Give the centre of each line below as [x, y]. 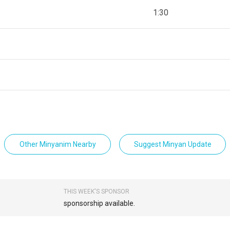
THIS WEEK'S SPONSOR [97, 191]
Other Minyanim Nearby [57, 144]
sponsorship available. [100, 203]
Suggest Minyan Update [172, 144]
